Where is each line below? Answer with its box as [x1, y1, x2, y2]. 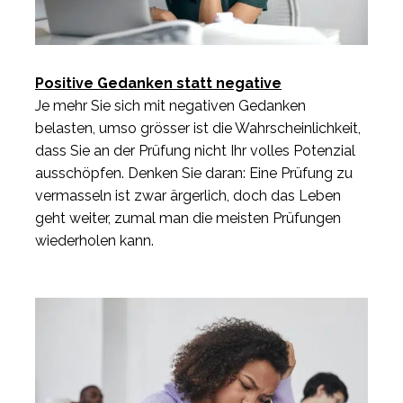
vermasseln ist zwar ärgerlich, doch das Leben [35, 186, 341, 204]
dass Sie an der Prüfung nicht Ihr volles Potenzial [35, 141, 355, 159]
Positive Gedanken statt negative [35, 74, 282, 92]
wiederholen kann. [35, 231, 154, 249]
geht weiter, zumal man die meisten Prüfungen [35, 209, 341, 227]
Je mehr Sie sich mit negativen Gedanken [35, 96, 306, 114]
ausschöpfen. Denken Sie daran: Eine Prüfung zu [35, 164, 353, 182]
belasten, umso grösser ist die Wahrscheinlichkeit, [35, 119, 361, 137]
